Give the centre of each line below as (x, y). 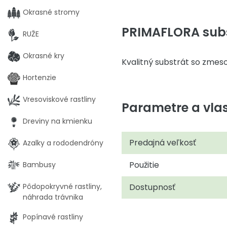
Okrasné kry (44, 56)
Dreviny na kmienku (58, 121)
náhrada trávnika (53, 197)
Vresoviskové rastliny (59, 99)
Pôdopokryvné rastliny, (62, 186)
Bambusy (39, 165)
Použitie (144, 165)
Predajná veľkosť (163, 143)
